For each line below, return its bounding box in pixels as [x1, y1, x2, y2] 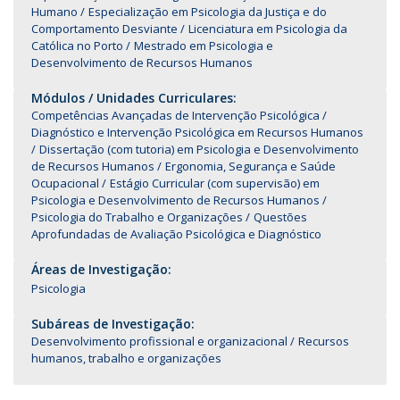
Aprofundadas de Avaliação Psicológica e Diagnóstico [31, 226, 321, 242]
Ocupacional [31, 175, 99, 191]
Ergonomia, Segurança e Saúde [165, 158, 336, 174]
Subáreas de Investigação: [31, 315, 195, 332]
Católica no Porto [31, 37, 123, 54]
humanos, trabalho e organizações [31, 350, 221, 366]
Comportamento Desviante [31, 21, 178, 37]
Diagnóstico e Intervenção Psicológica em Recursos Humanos [31, 124, 363, 140]
